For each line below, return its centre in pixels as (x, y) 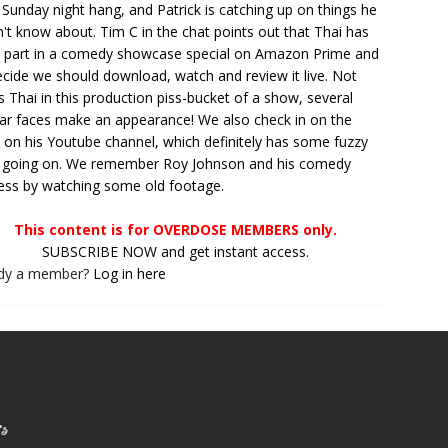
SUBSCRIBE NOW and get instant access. (176, 251)
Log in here (129, 273)
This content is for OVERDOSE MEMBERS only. (176, 229)
